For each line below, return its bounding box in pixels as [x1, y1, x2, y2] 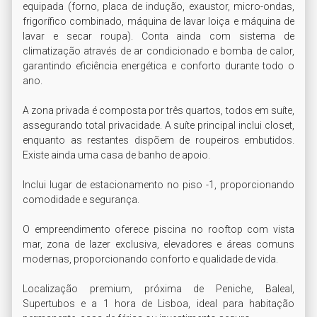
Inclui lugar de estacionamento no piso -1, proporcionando [23, 178, 294, 190]
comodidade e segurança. [23, 193, 139, 205]
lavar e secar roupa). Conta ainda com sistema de [23, 30, 294, 42]
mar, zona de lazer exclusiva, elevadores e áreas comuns [23, 238, 294, 250]
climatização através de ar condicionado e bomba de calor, [23, 45, 294, 57]
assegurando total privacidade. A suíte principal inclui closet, [23, 119, 294, 131]
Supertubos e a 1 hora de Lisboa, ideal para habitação [23, 297, 294, 309]
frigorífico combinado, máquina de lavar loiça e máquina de [23, 15, 294, 27]
